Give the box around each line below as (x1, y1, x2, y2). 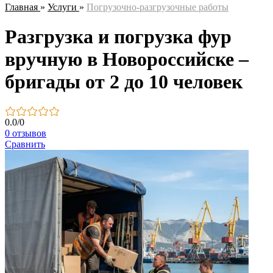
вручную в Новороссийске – (5, 48, 249, 70)
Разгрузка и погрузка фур (5, 25, 232, 48)
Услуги (48, 1, 77, 12)
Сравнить (5, 139, 45, 150)
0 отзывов (5, 128, 46, 139)
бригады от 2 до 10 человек (5, 70, 243, 93)
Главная (5, 1, 38, 12)
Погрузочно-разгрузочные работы (87, 1, 229, 12)
